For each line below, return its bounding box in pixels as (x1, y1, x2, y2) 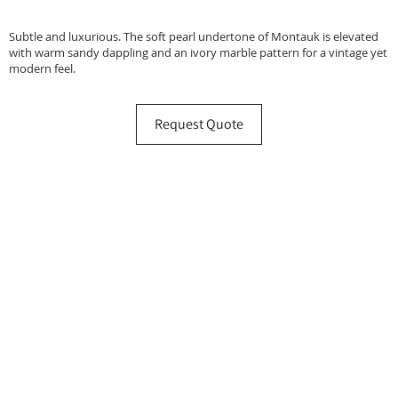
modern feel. (9, 60, 76, 77)
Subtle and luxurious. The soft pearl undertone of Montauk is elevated (9, 28, 378, 45)
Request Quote (154, 115, 243, 134)
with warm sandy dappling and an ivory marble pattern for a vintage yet (9, 44, 387, 61)
